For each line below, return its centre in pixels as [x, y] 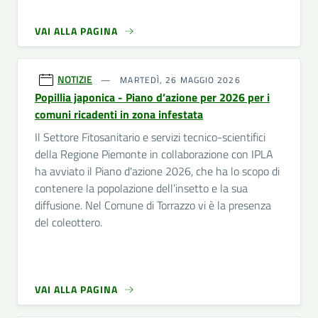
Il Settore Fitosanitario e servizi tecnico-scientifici [150, 137]
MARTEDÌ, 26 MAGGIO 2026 [179, 80]
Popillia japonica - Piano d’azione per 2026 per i [152, 97]
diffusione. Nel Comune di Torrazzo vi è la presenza [153, 205]
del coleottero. [68, 222]
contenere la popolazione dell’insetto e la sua [141, 188]
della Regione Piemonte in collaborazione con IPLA [154, 154]
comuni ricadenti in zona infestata [119, 114]
